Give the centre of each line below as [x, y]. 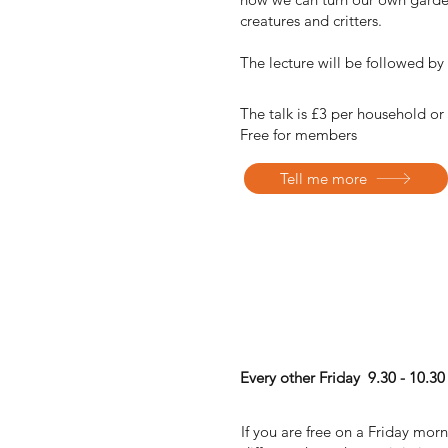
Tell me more [323, 178]
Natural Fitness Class [337, 340]
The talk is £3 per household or [342, 113]
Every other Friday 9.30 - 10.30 [342, 377]
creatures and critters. [313, 20]
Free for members [298, 134]
